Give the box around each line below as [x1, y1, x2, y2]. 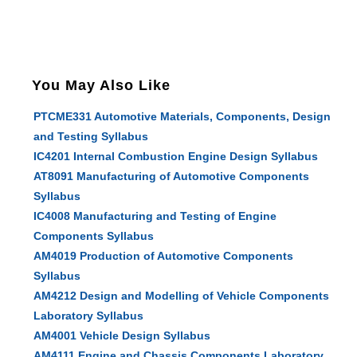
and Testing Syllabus [33, 130, 149, 143]
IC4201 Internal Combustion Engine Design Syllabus [33, 150, 319, 163]
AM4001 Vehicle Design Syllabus [33, 329, 211, 342]
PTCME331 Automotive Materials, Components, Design [33, 110, 331, 123]
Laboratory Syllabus [33, 309, 144, 322]
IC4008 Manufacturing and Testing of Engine [33, 210, 277, 222]
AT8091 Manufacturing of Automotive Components [33, 170, 310, 182]
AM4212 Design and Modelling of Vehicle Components [33, 289, 330, 302]
